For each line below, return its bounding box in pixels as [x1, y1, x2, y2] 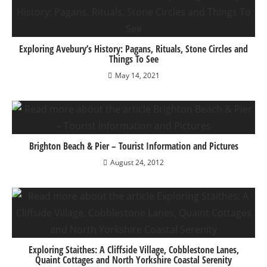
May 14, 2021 [114, 70, 160, 80]
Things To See [108, 52, 159, 66]
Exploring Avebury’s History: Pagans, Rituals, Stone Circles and [19, 42, 248, 55]
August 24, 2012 [110, 157, 164, 167]
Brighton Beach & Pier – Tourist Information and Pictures [29, 139, 238, 153]
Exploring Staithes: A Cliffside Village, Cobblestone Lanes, [28, 243, 239, 256]
